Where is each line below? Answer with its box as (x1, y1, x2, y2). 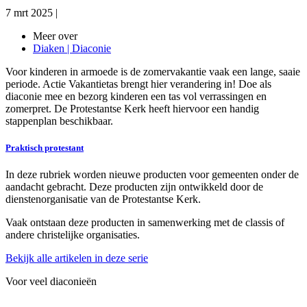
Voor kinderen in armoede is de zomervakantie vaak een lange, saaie (5, 66, 300, 78)
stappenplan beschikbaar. (5, 115, 113, 127)
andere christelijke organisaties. (5, 229, 140, 241)
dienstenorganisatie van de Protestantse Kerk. (5, 193, 201, 206)
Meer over (33, 30, 77, 42)
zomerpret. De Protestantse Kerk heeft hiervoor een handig (5, 103, 259, 115)
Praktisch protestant (5, 143, 84, 153)
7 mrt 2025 (5, 7, 53, 19)
